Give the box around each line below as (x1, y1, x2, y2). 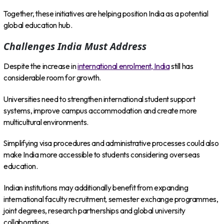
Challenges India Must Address (3, 39, 147, 53)
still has (169, 61, 193, 71)
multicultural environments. (3, 117, 88, 127)
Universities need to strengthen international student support (3, 94, 195, 104)
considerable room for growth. (3, 73, 101, 83)
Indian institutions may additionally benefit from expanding (3, 182, 188, 192)
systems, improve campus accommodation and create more (3, 105, 197, 115)
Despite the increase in (3, 61, 77, 71)
